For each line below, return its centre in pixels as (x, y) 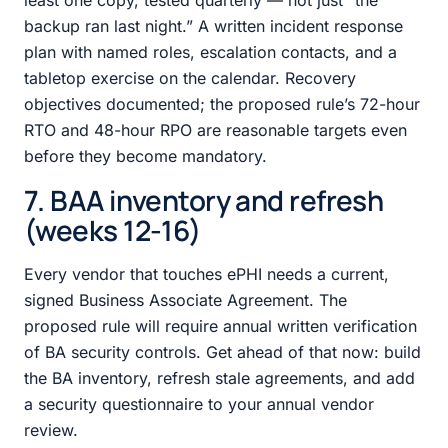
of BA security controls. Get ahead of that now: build (222, 351)
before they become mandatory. (145, 155)
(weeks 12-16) (112, 229)
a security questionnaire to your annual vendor (199, 403)
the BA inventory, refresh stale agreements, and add (219, 377)
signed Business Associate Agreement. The (185, 299)
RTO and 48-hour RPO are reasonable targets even (215, 129)
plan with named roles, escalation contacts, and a (210, 51)
